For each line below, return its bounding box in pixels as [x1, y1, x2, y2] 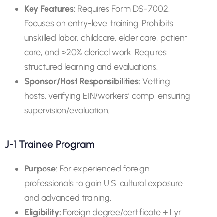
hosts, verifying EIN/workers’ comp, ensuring [24, 91, 190, 101]
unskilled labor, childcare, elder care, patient [24, 32, 187, 43]
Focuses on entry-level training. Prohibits [24, 18, 173, 29]
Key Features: [24, 3, 76, 14]
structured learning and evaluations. [24, 62, 158, 72]
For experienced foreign [58, 163, 150, 174]
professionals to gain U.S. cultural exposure [24, 178, 183, 188]
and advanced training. [24, 192, 111, 203]
